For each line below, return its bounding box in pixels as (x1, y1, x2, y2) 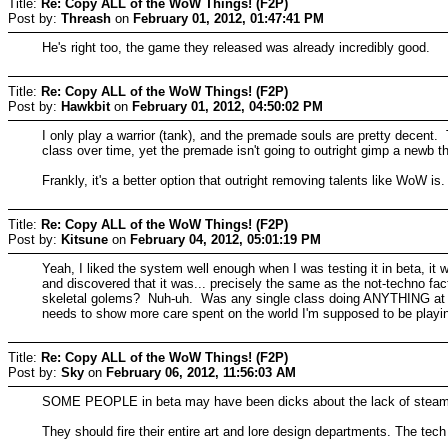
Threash (61, 10, 111, 26)
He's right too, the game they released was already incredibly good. (42, 39, 431, 55)
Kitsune (61, 231, 108, 247)
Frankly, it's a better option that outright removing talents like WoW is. (42, 172, 446, 188)
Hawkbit (61, 98, 110, 114)
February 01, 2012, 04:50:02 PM (132, 98, 323, 114)
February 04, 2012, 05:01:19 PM (130, 231, 321, 247)
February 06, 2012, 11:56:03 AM (106, 364, 296, 380)
